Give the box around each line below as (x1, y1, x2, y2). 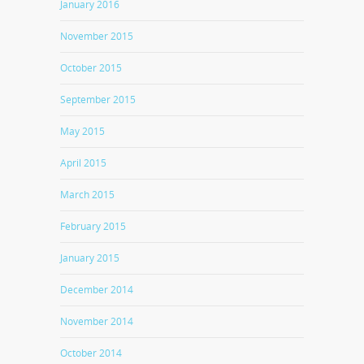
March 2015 (60, 188, 115, 201)
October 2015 (60, 61, 122, 75)
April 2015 (60, 156, 106, 170)
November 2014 (60, 314, 133, 328)
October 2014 (60, 346, 122, 360)
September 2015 (60, 93, 136, 106)
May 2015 (60, 124, 105, 138)
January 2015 (60, 251, 119, 265)
